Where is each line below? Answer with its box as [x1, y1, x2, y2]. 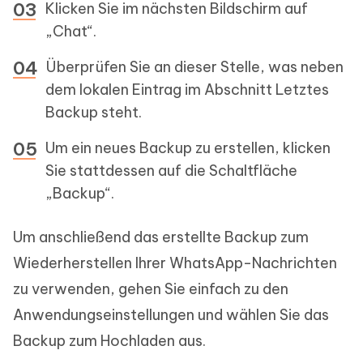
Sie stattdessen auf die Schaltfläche [45, 161, 297, 181]
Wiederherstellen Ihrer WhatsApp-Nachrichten [13, 254, 337, 273]
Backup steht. [45, 103, 142, 122]
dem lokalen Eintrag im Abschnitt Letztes [45, 80, 329, 100]
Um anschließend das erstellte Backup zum [13, 228, 309, 247]
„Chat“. [45, 22, 96, 41]
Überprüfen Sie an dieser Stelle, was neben [45, 58, 344, 77]
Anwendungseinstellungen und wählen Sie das [13, 305, 329, 325]
